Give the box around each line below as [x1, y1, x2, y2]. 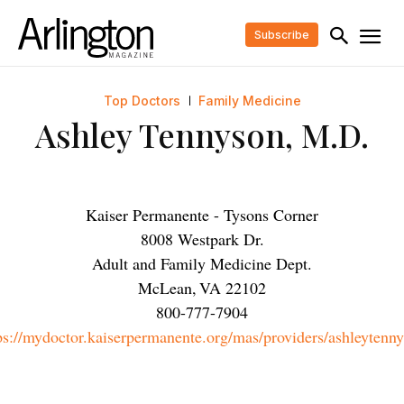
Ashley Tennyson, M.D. [35, 113, 369, 157]
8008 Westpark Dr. [140, 228, 264, 251]
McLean [138, 277, 192, 299]
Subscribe [253, 27, 309, 41]
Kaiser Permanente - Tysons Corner [86, 204, 318, 226]
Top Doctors [103, 93, 180, 109]
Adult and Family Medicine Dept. [92, 252, 312, 275]
